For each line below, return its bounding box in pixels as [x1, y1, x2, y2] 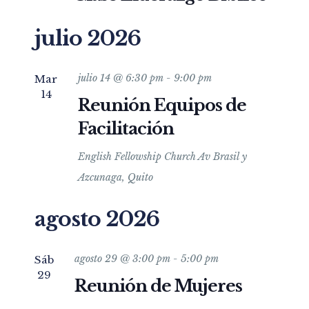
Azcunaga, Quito [78, 171, 153, 183]
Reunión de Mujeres [74, 276, 242, 296]
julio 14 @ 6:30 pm [78, 72, 163, 84]
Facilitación [78, 119, 174, 139]
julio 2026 [34, 26, 141, 51]
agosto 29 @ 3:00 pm [74, 252, 170, 265]
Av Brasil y [198, 150, 247, 163]
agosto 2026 [34, 206, 159, 232]
